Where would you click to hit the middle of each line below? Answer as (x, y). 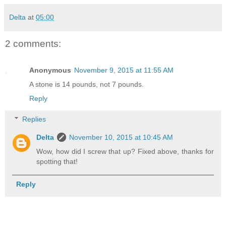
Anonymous (50, 70)
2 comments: (33, 44)
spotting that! (57, 162)
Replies (34, 119)
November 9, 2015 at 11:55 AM (124, 70)
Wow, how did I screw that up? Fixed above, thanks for (125, 152)
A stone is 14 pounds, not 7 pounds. (87, 84)
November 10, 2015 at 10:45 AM (121, 137)
